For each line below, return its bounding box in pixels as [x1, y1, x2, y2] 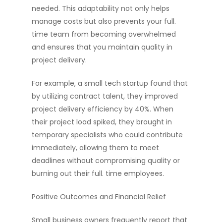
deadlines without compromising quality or [32, 156, 180, 166]
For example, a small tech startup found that [32, 78, 188, 88]
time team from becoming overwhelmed [32, 29, 176, 39]
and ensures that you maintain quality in [32, 42, 172, 52]
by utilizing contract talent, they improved [32, 91, 178, 101]
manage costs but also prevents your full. [32, 16, 176, 26]
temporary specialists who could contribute [32, 130, 183, 140]
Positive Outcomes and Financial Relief [32, 192, 166, 202]
